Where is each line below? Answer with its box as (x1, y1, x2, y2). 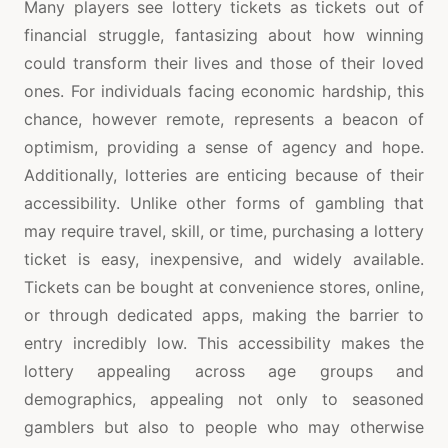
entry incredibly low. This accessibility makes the (24, 333, 424, 354)
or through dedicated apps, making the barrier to (24, 305, 424, 326)
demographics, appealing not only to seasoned (24, 389, 424, 410)
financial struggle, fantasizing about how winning (24, 25, 424, 46)
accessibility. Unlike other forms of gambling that (24, 193, 424, 214)
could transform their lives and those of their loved (24, 53, 424, 74)
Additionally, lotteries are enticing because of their (24, 165, 424, 186)
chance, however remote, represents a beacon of (24, 109, 424, 130)
